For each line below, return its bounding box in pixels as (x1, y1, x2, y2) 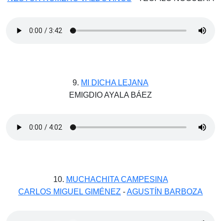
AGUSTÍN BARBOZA (127, 187, 203, 196)
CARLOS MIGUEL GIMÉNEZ (18, 187, 121, 196)
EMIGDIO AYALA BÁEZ (69, 91, 152, 100)
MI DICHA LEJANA (81, 78, 148, 87)
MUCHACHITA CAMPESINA (66, 175, 168, 184)
